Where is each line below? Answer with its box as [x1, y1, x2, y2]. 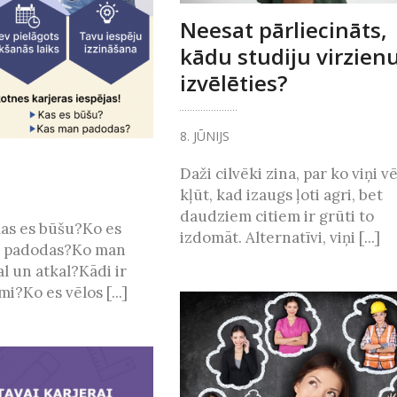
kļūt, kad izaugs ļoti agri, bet [179, 184, 383, 205]
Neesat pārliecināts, [179, 14, 387, 44]
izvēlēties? [179, 67, 287, 97]
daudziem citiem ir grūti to [179, 206, 374, 226]
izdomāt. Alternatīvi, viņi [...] [179, 227, 380, 247]
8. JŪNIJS [179, 127, 230, 144]
